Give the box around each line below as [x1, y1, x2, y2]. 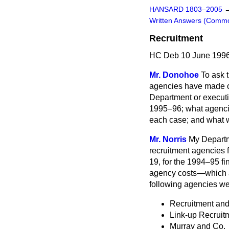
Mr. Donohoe [149, 71, 199, 79]
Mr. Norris [149, 135, 187, 144]
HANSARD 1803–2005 [149, 6, 222, 13]
